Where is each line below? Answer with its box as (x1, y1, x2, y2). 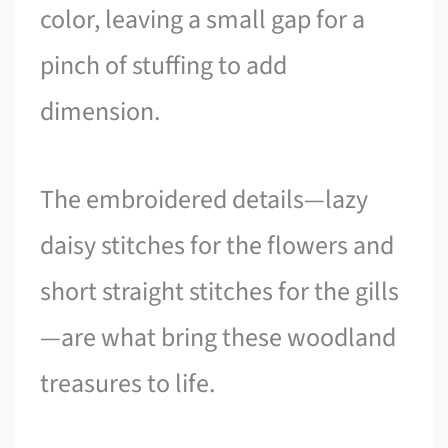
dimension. (40, 93, 161, 131)
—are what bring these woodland (40, 318, 397, 356)
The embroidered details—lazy (40, 180, 369, 218)
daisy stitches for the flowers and (40, 226, 395, 264)
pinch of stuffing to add (40, 47, 288, 85)
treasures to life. (40, 364, 216, 402)
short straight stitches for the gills (40, 272, 400, 310)
